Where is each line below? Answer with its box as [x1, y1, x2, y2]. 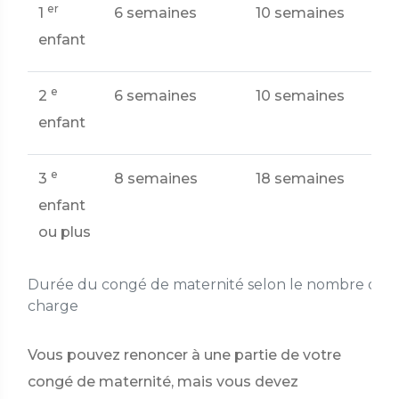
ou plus [38, 224, 91, 240]
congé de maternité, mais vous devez [28, 373, 298, 390]
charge [28, 297, 78, 314]
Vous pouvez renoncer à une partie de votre [28, 346, 341, 363]
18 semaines [256, 170, 345, 187]
